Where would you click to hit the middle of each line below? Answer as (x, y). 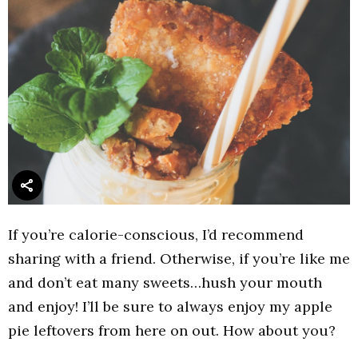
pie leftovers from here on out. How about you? (172, 330)
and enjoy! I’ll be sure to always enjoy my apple (170, 306)
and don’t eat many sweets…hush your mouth (165, 282)
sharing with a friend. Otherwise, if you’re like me (179, 258)
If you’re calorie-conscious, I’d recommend (156, 234)
